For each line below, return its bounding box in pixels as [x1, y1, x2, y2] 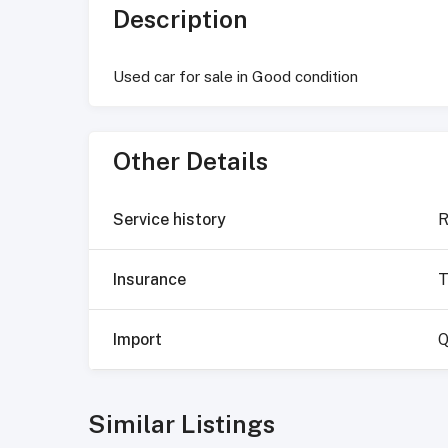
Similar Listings [88, 409, 275, 439]
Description [113, 4, 248, 34]
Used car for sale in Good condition [113, 68, 358, 85]
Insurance [113, 269, 186, 289]
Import [113, 329, 162, 349]
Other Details [113, 146, 268, 176]
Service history [113, 209, 226, 229]
